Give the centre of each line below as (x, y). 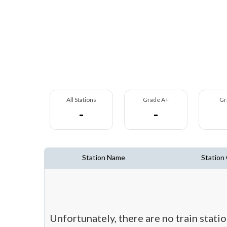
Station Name (103, 157)
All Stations (81, 100)
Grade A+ (156, 100)
